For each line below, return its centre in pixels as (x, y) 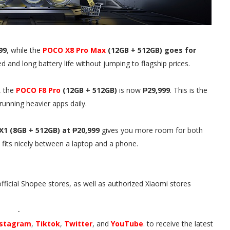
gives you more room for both (152, 130)
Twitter (78, 224)
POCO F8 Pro (38, 90)
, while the (25, 50)
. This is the (189, 90)
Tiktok (48, 224)
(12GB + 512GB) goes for (151, 50)
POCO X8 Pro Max (74, 50)
